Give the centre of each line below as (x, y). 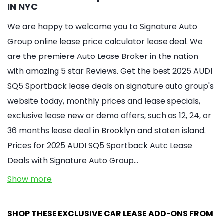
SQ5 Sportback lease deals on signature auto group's (111, 86)
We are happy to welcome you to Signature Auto (102, 27)
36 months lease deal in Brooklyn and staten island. (107, 131)
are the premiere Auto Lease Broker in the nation (103, 56)
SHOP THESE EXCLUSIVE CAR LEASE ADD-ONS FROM (110, 213)
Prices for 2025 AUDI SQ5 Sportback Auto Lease (100, 145)
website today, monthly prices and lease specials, (104, 101)
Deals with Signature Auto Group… (73, 160)
